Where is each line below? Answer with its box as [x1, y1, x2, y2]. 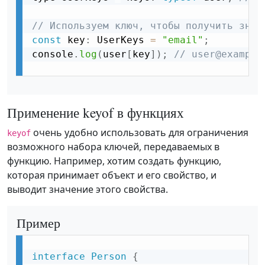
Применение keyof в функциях [7, 103, 184, 122]
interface [32, 251, 85, 263]
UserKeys [91, 34, 150, 46]
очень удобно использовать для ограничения [31, 126, 248, 140]
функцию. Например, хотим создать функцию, [7, 154, 221, 168]
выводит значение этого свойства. [7, 183, 168, 196]
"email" [162, 34, 203, 46]
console [32, 49, 73, 60]
